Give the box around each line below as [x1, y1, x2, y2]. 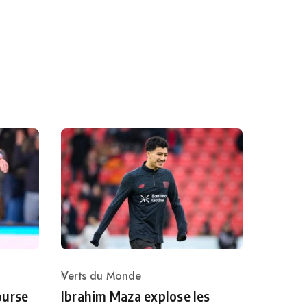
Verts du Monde [61, 267, 141, 284]
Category [60, 275, 107, 291]
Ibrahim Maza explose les [61, 287, 210, 304]
